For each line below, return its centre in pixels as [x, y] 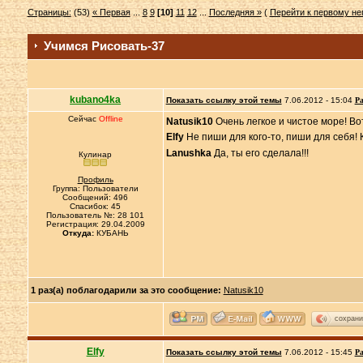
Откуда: [78, 233]
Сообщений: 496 [96, 197]
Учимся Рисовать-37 [104, 46]
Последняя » [235, 12]
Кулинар [96, 154]
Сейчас [83, 119]
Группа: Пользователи [95, 188]
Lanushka [188, 153]
